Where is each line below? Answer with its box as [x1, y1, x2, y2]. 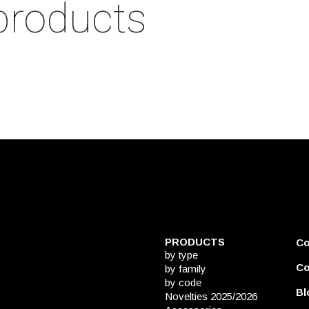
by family [165, 263, 206, 275]
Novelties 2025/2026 [165, 290, 257, 303]
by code [165, 277, 201, 289]
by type [165, 249, 198, 261]
